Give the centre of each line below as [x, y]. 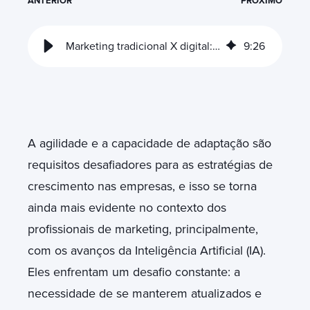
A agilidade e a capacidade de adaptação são [149, 143]
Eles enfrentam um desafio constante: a [134, 272]
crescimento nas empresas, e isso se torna [142, 186]
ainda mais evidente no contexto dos [127, 207]
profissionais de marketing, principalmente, [143, 229]
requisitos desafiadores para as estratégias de [150, 164]
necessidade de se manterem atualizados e [145, 293]
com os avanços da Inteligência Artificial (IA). [147, 250]
